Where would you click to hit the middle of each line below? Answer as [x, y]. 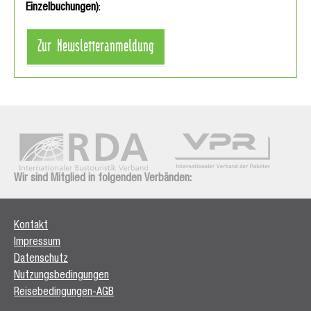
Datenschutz [41, 260]
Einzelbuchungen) [62, 9]
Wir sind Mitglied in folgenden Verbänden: [103, 179]
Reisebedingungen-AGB [64, 293]
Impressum [37, 243]
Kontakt [31, 227]
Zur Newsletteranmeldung [96, 45]
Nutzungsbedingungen [61, 277]
